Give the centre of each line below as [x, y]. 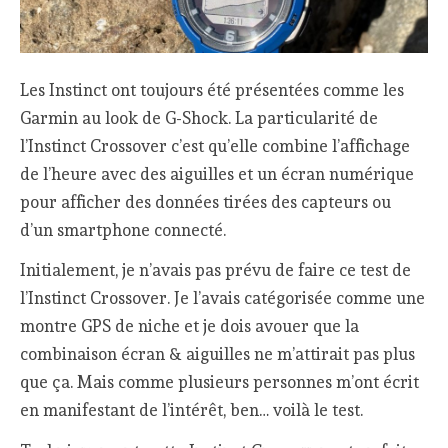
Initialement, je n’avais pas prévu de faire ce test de [216, 270]
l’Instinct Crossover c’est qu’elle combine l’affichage [215, 145]
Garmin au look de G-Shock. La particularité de [199, 117]
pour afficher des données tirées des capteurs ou [206, 201]
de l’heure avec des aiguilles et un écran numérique [217, 173]
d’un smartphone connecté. [123, 229]
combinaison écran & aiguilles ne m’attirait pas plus [218, 354]
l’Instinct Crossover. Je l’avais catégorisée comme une [223, 298]
